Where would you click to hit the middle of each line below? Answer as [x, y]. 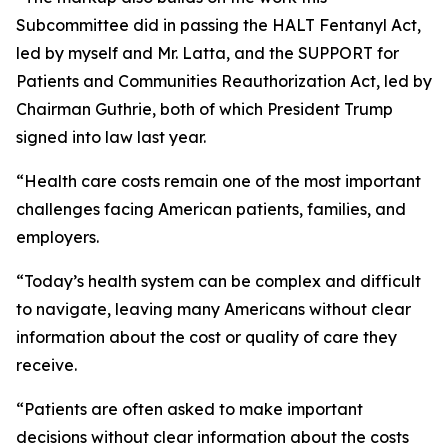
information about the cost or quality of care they [206, 337]
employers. [57, 237]
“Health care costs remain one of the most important [218, 181]
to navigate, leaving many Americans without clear [213, 309]
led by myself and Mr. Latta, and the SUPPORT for [207, 53]
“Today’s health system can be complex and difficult [218, 281]
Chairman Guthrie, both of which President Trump [204, 109]
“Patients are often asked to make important [189, 409]
